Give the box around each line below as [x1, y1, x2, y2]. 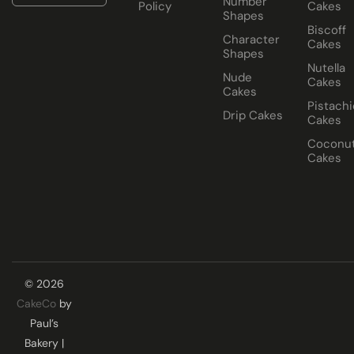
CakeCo [17, 296, 56, 311]
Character [222, 32, 280, 47]
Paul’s [30, 316, 58, 330]
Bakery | [24, 336, 64, 350]
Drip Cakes [222, 107, 283, 123]
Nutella [307, 60, 345, 76]
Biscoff [307, 22, 346, 38]
